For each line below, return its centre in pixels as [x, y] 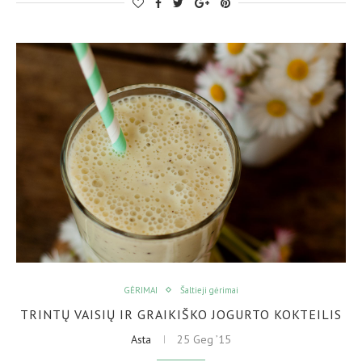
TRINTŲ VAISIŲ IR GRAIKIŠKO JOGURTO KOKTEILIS [181, 314]
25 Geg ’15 [204, 339]
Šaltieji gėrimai [209, 290]
